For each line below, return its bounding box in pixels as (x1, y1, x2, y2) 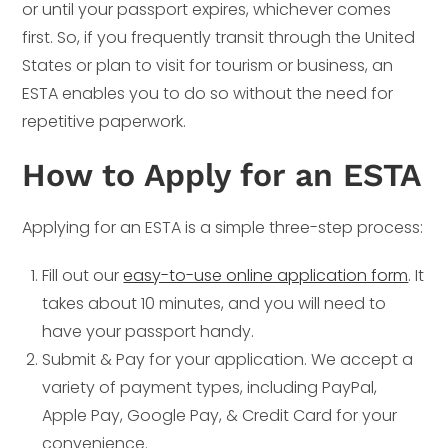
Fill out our (42, 263, 124, 287)
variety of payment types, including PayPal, (42, 375, 378, 399)
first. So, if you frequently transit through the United (22, 25, 416, 49)
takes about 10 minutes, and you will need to (42, 291, 387, 315)
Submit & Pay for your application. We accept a (42, 347, 414, 371)
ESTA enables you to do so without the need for (22, 81, 394, 105)
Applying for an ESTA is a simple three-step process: (22, 215, 424, 239)
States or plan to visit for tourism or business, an (22, 53, 394, 77)
